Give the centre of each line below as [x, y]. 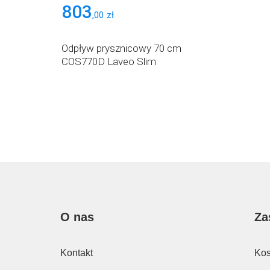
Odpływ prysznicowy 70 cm [121, 48]
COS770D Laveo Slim [109, 61]
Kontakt [76, 253]
